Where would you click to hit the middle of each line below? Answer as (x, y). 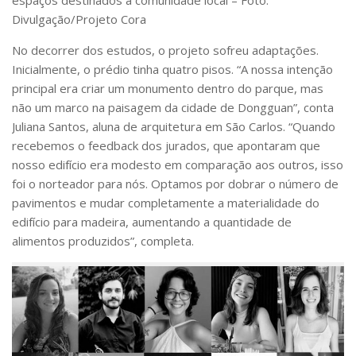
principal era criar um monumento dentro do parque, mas (168, 88)
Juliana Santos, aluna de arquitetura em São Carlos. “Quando (174, 126)
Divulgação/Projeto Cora (79, 19)
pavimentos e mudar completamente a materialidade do (166, 202)
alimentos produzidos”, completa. (103, 240)
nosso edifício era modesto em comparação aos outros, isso (178, 164)
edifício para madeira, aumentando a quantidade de (152, 221)
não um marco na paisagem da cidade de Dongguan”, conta (173, 107)
